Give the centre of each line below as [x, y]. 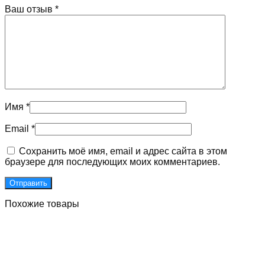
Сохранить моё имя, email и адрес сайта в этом [123, 151]
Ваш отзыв [30, 9]
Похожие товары [42, 204]
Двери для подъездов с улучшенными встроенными [132, 252]
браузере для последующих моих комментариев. [112, 162]
